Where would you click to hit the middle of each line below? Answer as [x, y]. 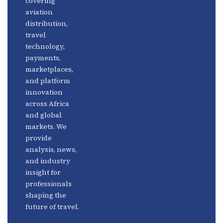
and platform [48, 81]
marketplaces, [49, 69]
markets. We [46, 127]
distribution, [46, 24]
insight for [43, 172]
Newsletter [127, 22]
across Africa [47, 104]
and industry [48, 161]
